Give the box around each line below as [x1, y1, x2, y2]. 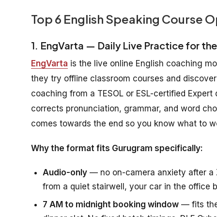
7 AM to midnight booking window [43, 199, 179, 209]
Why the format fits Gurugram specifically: [31, 143, 203, 153]
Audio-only [43, 167, 87, 177]
